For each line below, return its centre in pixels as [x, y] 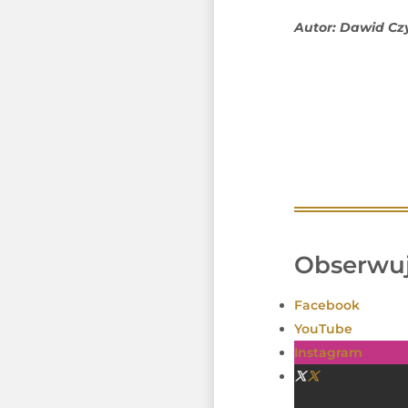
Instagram [328, 353]
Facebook [326, 306]
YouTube [323, 329]
